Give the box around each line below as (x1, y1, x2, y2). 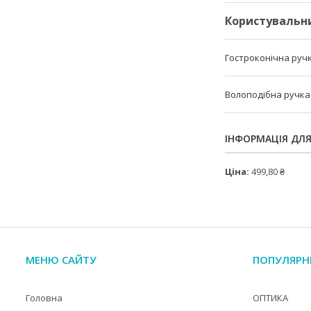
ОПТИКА (253, 292, 289, 305)
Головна (25, 292, 62, 305)
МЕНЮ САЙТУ (25, 253, 96, 267)
